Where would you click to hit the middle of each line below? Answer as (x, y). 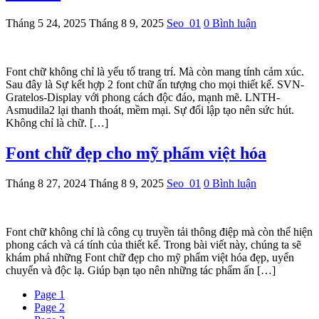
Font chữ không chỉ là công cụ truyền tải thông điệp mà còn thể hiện (159, 232)
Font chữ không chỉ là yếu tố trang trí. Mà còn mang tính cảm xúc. (155, 72)
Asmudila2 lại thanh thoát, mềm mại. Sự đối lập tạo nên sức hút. (150, 110)
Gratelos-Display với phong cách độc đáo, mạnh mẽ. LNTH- (143, 98)
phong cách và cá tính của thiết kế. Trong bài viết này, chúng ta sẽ (153, 245)
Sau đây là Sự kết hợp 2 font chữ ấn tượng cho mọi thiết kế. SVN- (155, 85)
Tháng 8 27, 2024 (46, 184)
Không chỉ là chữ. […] (57, 123)
